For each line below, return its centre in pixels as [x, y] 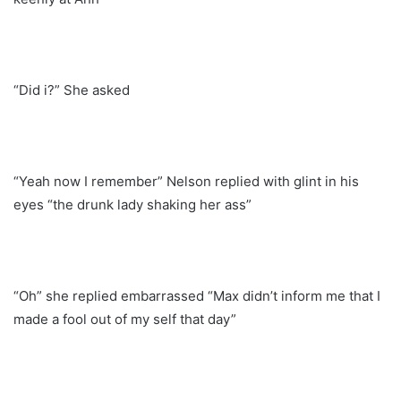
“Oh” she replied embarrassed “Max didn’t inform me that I [197, 295]
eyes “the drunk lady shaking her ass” [132, 204]
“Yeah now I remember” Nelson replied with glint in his [186, 181]
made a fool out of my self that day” [125, 319]
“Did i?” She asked [72, 90]
